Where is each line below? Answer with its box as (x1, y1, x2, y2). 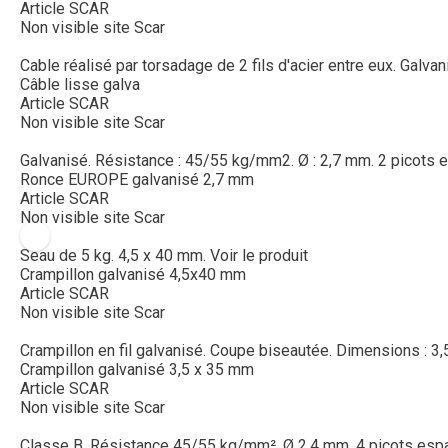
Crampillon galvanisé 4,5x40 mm (20, 264, 246, 284)
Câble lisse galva (20, 74, 140, 94)
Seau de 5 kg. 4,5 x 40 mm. (20, 245, 206, 265)
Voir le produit (210, 245, 308, 265)
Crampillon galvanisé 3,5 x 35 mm (20, 359, 254, 379)
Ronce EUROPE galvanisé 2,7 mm (20, 169, 254, 189)
